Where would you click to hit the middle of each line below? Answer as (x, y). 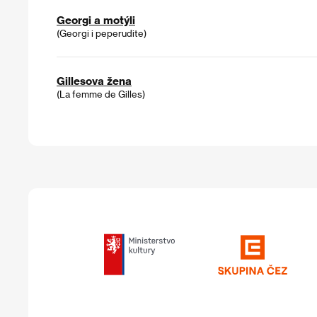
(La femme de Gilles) (101, 94)
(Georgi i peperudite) (102, 33)
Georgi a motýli (96, 20)
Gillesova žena (94, 81)
